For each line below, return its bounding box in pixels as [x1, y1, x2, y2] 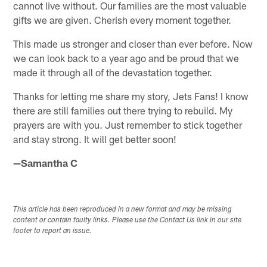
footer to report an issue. [13, 227, 92, 235]
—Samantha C [13, 156, 78, 169]
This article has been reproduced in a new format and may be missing [13, 206, 232, 213]
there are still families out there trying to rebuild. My [13, 104, 233, 116]
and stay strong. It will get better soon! [13, 132, 177, 145]
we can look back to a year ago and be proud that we [13, 51, 240, 64]
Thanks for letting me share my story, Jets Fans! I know [13, 89, 249, 102]
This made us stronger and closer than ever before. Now [13, 37, 253, 49]
